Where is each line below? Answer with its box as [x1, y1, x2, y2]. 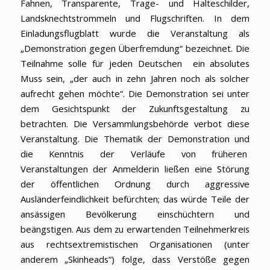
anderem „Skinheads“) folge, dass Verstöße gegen [20, 253, 250, 266]
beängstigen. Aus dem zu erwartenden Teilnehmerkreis [20, 223, 250, 236]
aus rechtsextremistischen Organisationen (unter [20, 238, 250, 251]
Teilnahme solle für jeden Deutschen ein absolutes [20, 57, 250, 70]
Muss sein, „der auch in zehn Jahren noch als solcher [20, 72, 250, 85]
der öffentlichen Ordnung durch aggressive [20, 178, 250, 190]
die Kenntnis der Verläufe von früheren [20, 148, 250, 160]
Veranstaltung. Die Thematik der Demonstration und [20, 133, 250, 145]
